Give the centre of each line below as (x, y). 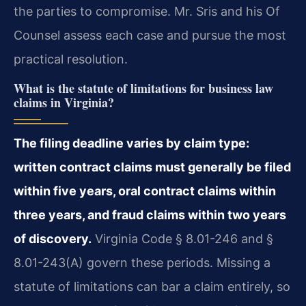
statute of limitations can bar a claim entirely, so (152, 287)
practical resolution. (71, 59)
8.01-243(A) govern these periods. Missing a (142, 263)
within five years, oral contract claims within (145, 191)
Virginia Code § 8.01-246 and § (182, 239)
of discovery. (53, 239)
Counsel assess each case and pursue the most (150, 36)
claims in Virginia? (64, 103)
